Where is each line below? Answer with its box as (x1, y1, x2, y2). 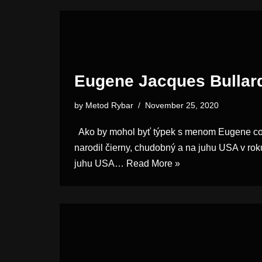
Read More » (126, 158, 180, 168)
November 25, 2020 (145, 101, 219, 110)
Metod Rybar (85, 101, 133, 110)
